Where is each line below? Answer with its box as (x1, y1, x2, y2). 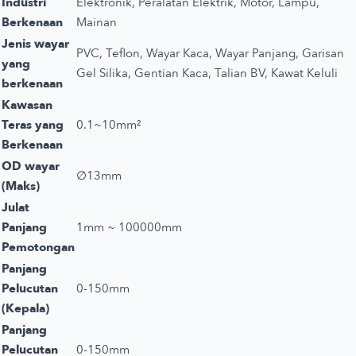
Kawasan (2, 96, 52, 113)
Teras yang (2, 116, 64, 133)
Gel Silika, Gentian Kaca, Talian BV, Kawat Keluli (76, 64, 338, 81)
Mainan (76, 14, 117, 30)
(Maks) (2, 177, 40, 194)
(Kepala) (2, 300, 49, 316)
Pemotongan (2, 238, 75, 255)
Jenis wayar (2, 35, 69, 52)
